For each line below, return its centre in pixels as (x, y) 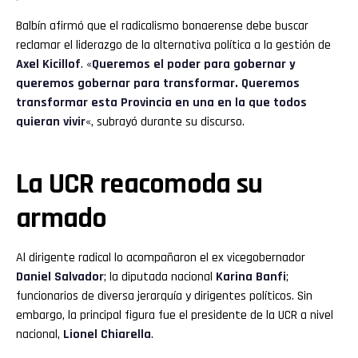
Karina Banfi (251, 276)
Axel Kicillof (48, 64)
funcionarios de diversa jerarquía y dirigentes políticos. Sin (164, 296)
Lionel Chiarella (107, 334)
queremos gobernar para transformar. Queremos (158, 83)
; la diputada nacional (160, 276)
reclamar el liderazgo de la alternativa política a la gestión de (173, 45)
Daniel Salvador (60, 276)
